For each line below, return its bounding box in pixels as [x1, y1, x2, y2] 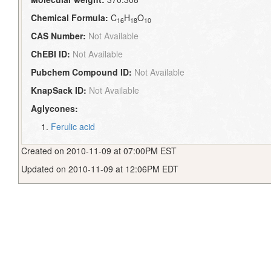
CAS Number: [31, 30, 87, 42]
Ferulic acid [51, 120, 96, 133]
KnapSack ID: [31, 84, 87, 97]
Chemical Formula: [31, 11, 109, 24]
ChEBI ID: [31, 48, 71, 60]
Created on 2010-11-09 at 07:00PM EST [21, 144, 177, 157]
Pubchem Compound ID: [31, 66, 132, 79]
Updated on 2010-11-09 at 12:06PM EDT [21, 162, 178, 175]
